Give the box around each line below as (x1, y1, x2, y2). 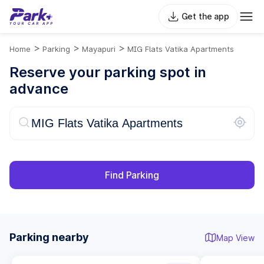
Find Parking (105, 169, 159, 181)
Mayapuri (82, 44, 115, 54)
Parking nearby (9, 231, 89, 243)
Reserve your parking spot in (9, 64, 206, 81)
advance (9, 80, 68, 97)
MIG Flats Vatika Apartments (127, 44, 234, 54)
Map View (216, 232, 255, 243)
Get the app (181, 11, 229, 21)
